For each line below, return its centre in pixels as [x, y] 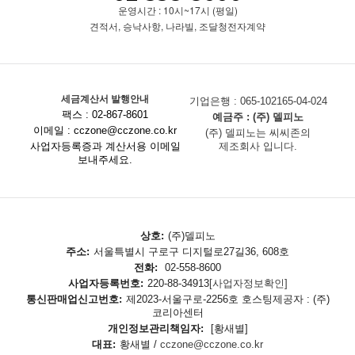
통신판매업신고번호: [74, 300]
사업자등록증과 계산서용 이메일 [105, 147]
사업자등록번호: [105, 284]
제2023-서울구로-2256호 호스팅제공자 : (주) [227, 300]
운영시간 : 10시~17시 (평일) [177, 10]
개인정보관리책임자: [155, 329]
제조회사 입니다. [258, 147]
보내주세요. [105, 160]
